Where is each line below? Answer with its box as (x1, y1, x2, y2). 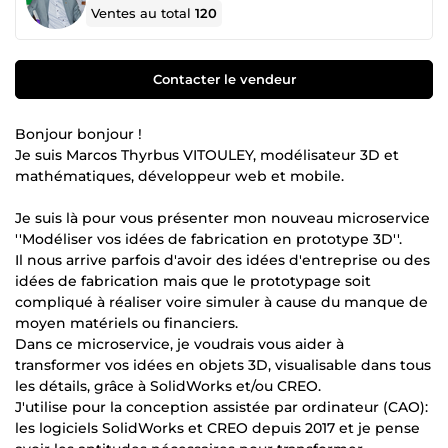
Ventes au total (91, 5, 196, 21)
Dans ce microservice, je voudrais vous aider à (15, 334, 344, 353)
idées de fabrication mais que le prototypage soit (15, 271, 371, 290)
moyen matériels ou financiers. (15, 313, 238, 332)
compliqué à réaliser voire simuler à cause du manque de (15, 292, 428, 311)
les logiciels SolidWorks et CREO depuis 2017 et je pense (15, 418, 420, 437)
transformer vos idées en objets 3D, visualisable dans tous (15, 355, 431, 374)
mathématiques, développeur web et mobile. (15, 166, 344, 185)
